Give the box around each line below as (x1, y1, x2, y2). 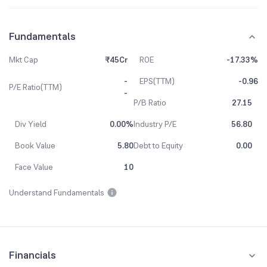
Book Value (15, 140, 55, 151)
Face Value (15, 162, 53, 172)
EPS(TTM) (139, 76, 175, 86)
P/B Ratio (133, 97, 166, 108)
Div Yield (15, 119, 46, 129)
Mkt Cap (9, 54, 38, 65)
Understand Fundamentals (9, 187, 104, 198)
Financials (9, 248, 56, 262)
